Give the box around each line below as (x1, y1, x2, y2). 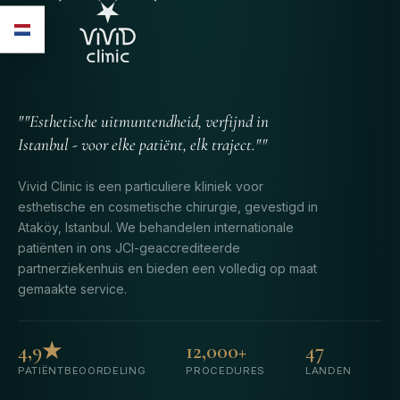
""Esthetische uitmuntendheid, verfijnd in (18, 110, 269, 131)
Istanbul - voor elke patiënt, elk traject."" (18, 133, 267, 154)
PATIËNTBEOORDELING (18, 363, 146, 377)
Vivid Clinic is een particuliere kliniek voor (18, 178, 263, 194)
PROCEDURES (186, 363, 266, 377)
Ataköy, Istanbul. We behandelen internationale (18, 219, 294, 235)
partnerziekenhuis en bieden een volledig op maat (18, 260, 317, 276)
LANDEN (304, 363, 353, 377)
